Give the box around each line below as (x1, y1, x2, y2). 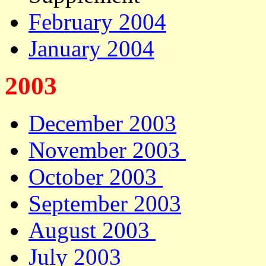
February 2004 (28, 9, 166, 34)
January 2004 (28, 36, 154, 61)
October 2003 (28, 164, 163, 189)
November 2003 (28, 137, 186, 163)
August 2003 (28, 217, 156, 243)
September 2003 (28, 191, 181, 216)
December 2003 (28, 110, 176, 136)
